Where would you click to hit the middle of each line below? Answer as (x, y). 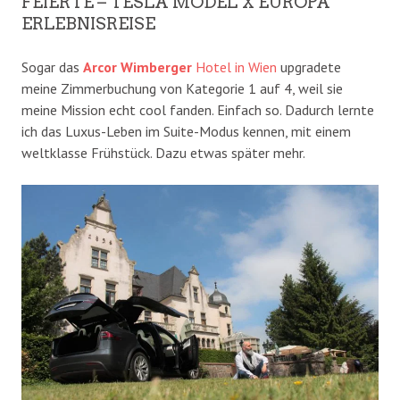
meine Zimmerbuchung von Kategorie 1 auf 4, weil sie (182, 88)
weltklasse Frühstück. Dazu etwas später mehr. (163, 152)
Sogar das (52, 67)
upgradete (309, 67)
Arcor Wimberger (137, 67)
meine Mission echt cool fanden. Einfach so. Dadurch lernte (198, 109)
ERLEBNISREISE (88, 23)
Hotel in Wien (234, 67)
